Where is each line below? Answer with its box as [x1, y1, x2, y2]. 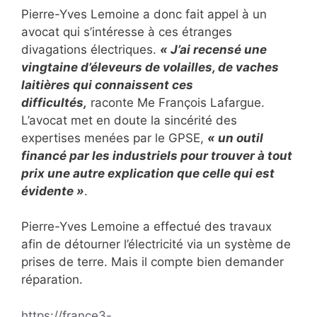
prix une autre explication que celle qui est [21, 166, 275, 180]
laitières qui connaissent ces [21, 77, 193, 92]
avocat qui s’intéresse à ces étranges [21, 24, 232, 39]
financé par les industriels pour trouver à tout [21, 148, 292, 163]
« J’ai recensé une [160, 42, 267, 57]
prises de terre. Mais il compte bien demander [21, 255, 284, 270]
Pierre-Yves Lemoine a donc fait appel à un [21, 6, 267, 21]
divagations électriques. [21, 42, 160, 57]
